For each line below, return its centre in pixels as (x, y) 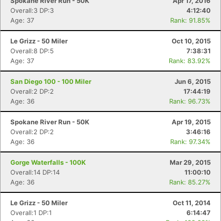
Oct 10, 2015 (191, 41)
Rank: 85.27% (190, 182)
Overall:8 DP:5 (32, 51)
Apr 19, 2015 (191, 122)
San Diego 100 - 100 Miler (51, 81)
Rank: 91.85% (190, 20)
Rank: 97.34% (190, 142)
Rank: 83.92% (190, 61)
